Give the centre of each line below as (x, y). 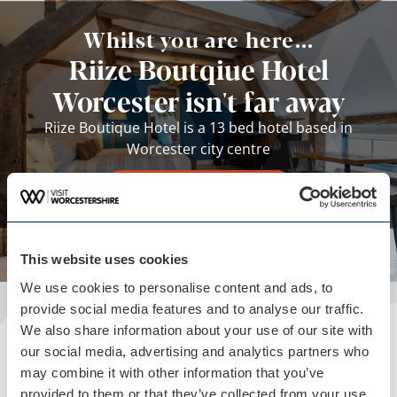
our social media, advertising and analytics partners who (195, 351)
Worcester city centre (198, 148)
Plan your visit (103, 362)
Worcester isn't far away (198, 100)
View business (198, 186)
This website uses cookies (105, 259)
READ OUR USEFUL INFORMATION (105, 385)
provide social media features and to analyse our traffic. (192, 308)
